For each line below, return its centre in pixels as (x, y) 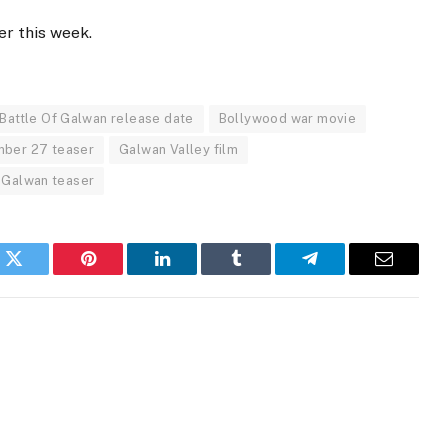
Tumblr (261, 273)
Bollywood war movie (287, 119)
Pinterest (118, 273)
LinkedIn (193, 273)
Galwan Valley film (179, 150)
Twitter (38, 273)
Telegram (342, 273)
